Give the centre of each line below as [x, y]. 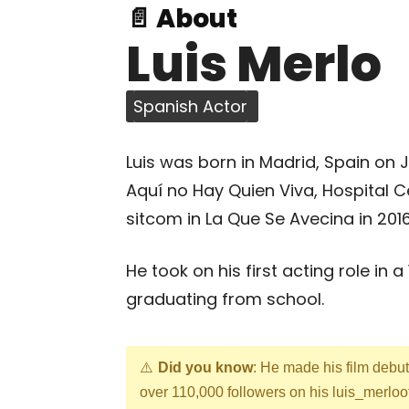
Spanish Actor [190, 106]
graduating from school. [225, 299]
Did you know [205, 367]
